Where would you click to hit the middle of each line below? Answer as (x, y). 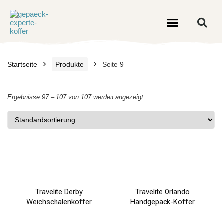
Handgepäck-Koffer (163, 202)
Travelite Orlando (163, 192)
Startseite (22, 64)
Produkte (70, 64)
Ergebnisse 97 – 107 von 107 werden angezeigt (75, 97)
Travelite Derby (59, 192)
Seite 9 (113, 64)
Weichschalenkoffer (59, 202)
